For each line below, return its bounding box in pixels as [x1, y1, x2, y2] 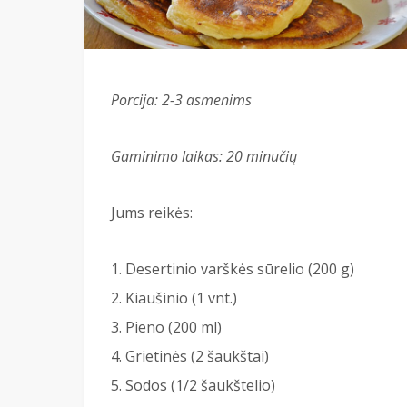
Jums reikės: [111, 202, 193, 223]
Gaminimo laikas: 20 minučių [111, 145, 297, 166]
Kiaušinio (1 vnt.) [125, 287, 237, 308]
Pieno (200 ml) [125, 316, 222, 337]
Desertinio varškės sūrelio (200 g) [125, 258, 354, 279]
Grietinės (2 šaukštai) [125, 345, 269, 366]
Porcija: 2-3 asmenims [111, 89, 252, 110]
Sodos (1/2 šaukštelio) [125, 374, 275, 395]
